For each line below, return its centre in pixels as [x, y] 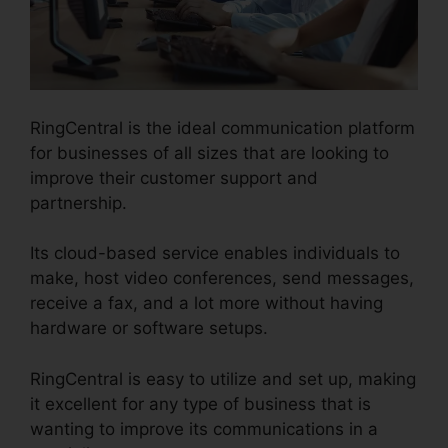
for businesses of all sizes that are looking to [209, 152]
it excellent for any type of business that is [200, 403]
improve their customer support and [174, 177]
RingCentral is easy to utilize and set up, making [223, 378]
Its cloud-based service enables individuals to [215, 253]
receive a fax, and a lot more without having [206, 303]
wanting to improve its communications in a [204, 428]
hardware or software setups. [149, 328]
